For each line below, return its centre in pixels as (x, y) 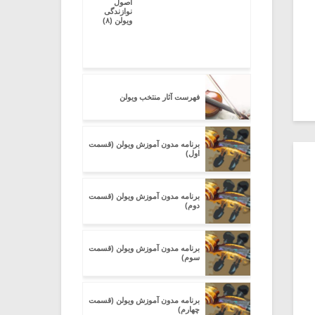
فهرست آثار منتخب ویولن (160, 97)
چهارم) (189, 309)
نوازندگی (118, 11)
